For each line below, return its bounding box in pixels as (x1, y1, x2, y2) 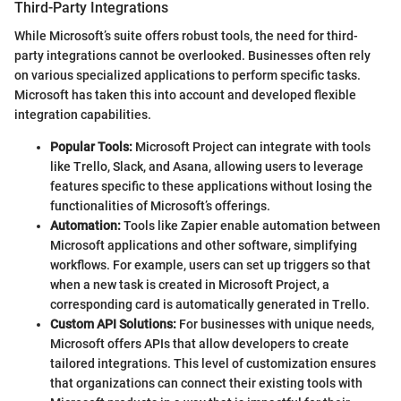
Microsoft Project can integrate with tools (132, 139, 371, 154)
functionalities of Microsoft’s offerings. (50, 198, 270, 213)
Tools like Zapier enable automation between (121, 218, 380, 233)
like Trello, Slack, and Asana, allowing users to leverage (50, 158, 363, 174)
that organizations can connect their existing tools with (50, 375, 363, 390)
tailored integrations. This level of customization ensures (50, 355, 376, 371)
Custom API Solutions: (50, 316, 176, 331)
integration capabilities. (14, 107, 151, 122)
